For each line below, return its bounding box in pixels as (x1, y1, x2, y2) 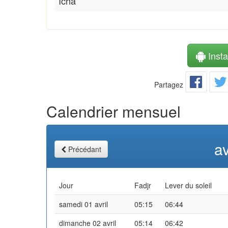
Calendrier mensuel (46, 100, 181, 122)
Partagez (154, 79, 184, 90)
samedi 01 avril (59, 198, 108, 209)
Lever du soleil (165, 180, 212, 190)
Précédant (68, 144, 101, 154)
